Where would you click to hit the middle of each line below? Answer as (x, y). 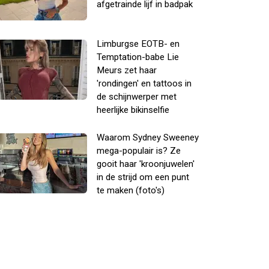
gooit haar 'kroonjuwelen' (146, 164)
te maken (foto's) (131, 190)
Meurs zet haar (127, 70)
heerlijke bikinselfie (133, 110)
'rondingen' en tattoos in (144, 83)
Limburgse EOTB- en (138, 44)
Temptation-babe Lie (138, 57)
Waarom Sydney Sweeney (148, 138)
